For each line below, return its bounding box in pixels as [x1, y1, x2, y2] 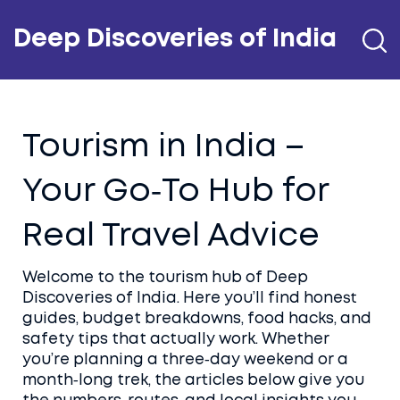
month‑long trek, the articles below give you [22, 374, 364, 387]
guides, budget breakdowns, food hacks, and [22, 312, 371, 326]
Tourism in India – [22, 133, 304, 162]
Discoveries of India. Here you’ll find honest [22, 292, 357, 305]
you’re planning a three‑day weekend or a [22, 354, 348, 367]
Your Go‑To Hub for [22, 178, 329, 206]
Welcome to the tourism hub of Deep [22, 271, 308, 285]
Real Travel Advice [22, 222, 320, 251]
